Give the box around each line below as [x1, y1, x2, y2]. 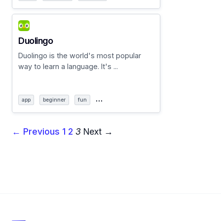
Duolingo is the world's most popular [18, 51, 141, 60]
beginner [43, 96, 66, 103]
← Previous [12, 126, 60, 137]
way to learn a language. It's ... [18, 62, 118, 71]
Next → [83, 126, 113, 137]
